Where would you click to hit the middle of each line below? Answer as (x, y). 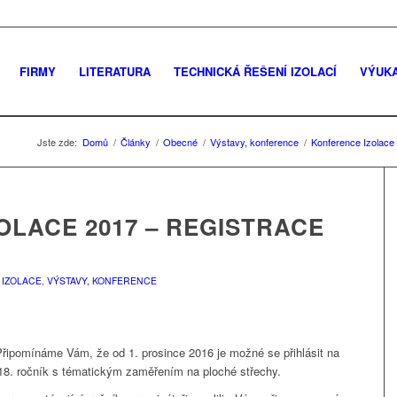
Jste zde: (57, 141)
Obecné (180, 141)
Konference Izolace (353, 141)
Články (136, 141)
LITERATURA (114, 71)
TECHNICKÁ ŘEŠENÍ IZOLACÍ (255, 71)
